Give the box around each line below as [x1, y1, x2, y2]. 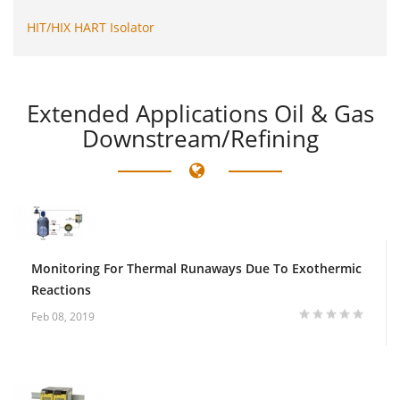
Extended [26, 96, 129, 129]
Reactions [31, 280, 91, 298]
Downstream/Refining [81, 121, 319, 154]
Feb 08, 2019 [31, 308, 95, 324]
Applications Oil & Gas [135, 96, 374, 129]
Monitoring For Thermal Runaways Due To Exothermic [31, 259, 362, 277]
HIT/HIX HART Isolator [27, 18, 154, 36]
